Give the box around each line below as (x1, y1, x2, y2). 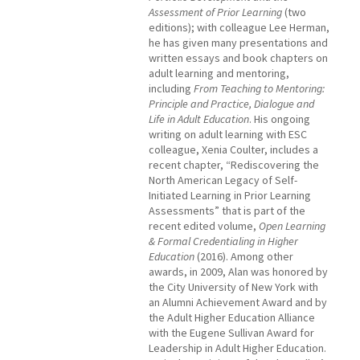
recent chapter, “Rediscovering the (149, 157, 319, 173)
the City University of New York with (149, 280, 318, 295)
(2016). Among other (194, 249, 293, 264)
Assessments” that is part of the (149, 203, 305, 219)
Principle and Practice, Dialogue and (149, 96, 314, 112)
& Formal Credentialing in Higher (149, 234, 298, 249)
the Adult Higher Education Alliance (149, 310, 315, 325)
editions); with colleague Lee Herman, (149, 20, 329, 35)
